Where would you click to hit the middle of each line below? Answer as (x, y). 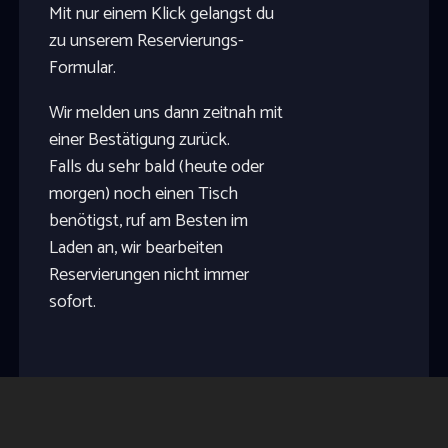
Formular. (82, 68)
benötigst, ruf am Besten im (148, 221)
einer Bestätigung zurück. (139, 140)
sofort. (72, 302)
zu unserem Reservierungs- (146, 41)
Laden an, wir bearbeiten (135, 248)
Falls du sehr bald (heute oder (156, 167)
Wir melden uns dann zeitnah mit (165, 113)
